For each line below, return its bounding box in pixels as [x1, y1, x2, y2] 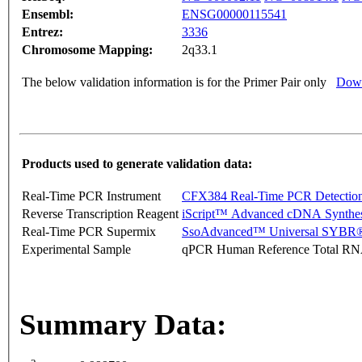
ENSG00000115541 [182, 7, 287, 22]
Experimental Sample [22, 242, 131, 257]
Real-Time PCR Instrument [22, 189, 161, 204]
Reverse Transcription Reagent [22, 207, 179, 221]
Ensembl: [22, 7, 74, 22]
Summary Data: [19, 308, 226, 342]
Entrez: [22, 25, 63, 40]
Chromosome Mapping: [22, 43, 153, 57]
